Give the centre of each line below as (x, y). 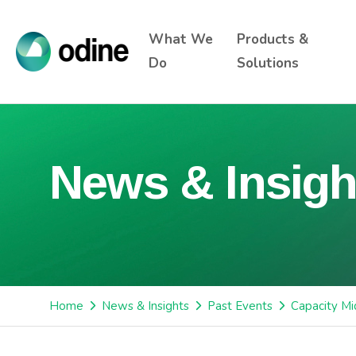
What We (180, 39)
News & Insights (145, 306)
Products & (273, 39)
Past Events (240, 306)
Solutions (268, 63)
